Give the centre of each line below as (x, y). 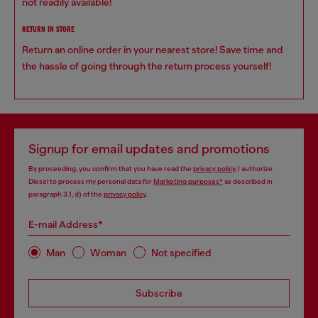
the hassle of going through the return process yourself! (147, 66)
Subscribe (159, 293)
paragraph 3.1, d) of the (66, 194)
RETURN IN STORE (48, 30)
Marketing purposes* (188, 181)
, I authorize (254, 169)
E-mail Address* (66, 224)
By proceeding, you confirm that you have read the (111, 169)
